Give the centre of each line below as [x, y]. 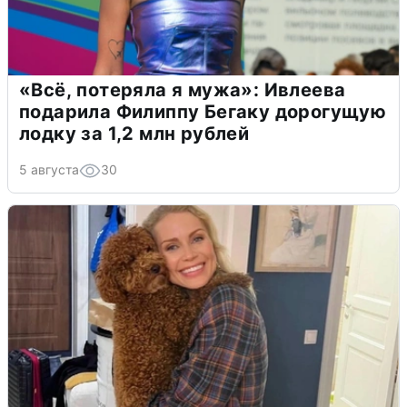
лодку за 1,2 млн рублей [134, 133]
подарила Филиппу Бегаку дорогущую [203, 111]
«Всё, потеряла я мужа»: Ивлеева [183, 89]
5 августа [49, 169]
